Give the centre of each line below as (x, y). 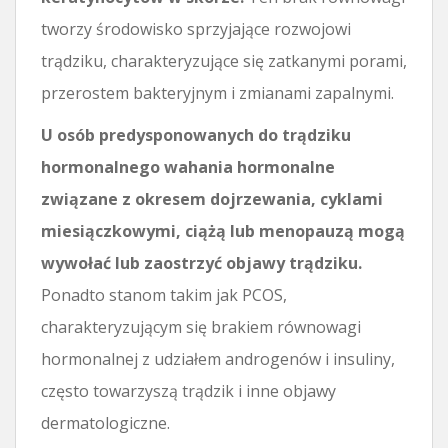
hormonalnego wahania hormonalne (188, 166)
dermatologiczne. (105, 422)
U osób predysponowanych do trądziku (196, 134)
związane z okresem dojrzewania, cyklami (212, 198)
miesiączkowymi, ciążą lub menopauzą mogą (223, 230)
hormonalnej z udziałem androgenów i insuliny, (218, 358)
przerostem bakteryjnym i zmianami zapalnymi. (217, 92)
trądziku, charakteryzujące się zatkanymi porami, (224, 60)
